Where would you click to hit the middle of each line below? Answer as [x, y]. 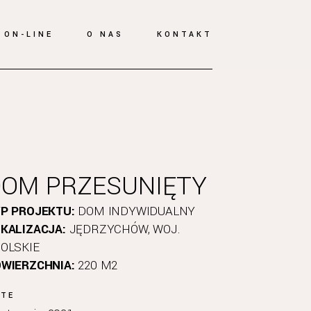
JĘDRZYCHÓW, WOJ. [123, 229]
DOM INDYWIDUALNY [135, 211]
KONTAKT [185, 34]
